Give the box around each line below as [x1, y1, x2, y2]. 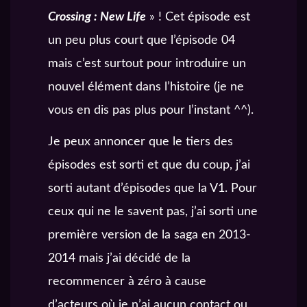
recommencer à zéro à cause [48, 275, 206, 288]
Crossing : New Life [48, 10, 146, 23]
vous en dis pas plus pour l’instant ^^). [48, 103, 254, 116]
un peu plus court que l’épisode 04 [48, 34, 235, 47]
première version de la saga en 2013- [48, 228, 251, 241]
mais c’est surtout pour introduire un [48, 57, 246, 70]
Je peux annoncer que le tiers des [48, 135, 233, 148]
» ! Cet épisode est [146, 10, 250, 23]
